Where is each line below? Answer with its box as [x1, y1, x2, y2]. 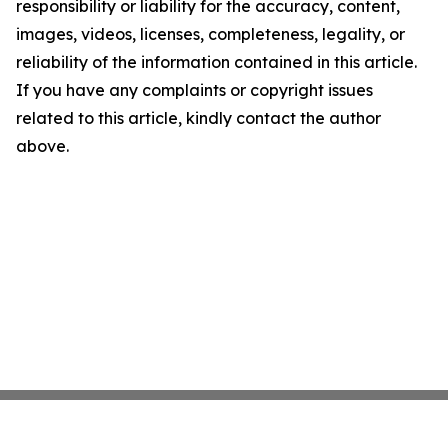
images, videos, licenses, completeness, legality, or [16, 24, 405, 45]
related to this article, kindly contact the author [16, 108, 381, 129]
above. [16, 136, 69, 157]
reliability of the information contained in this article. [16, 52, 417, 73]
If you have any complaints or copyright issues [16, 80, 373, 101]
